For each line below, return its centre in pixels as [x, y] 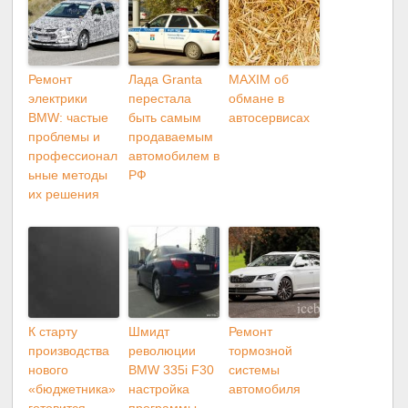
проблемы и [65, 136]
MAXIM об [259, 79]
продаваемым [171, 136]
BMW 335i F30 [172, 369]
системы [255, 369]
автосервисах [270, 117]
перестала [160, 98]
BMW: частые [69, 117]
